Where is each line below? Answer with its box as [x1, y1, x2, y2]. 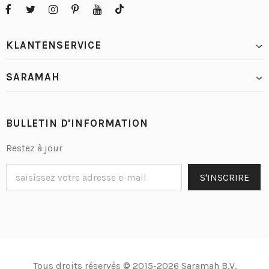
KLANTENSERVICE [6, 39, 101, 52]
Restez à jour [6, 142, 62, 154]
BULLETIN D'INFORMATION [6, 117, 148, 130]
